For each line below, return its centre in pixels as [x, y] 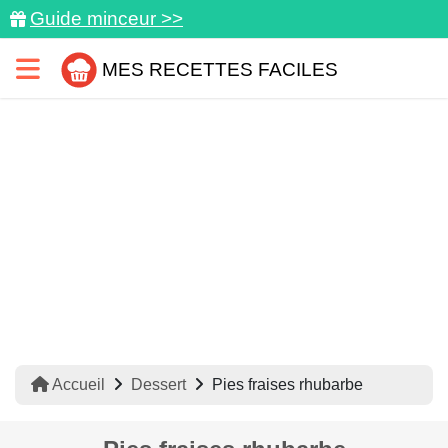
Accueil [77, 384]
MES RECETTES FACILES [220, 69]
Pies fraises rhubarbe [287, 384]
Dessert [158, 384]
